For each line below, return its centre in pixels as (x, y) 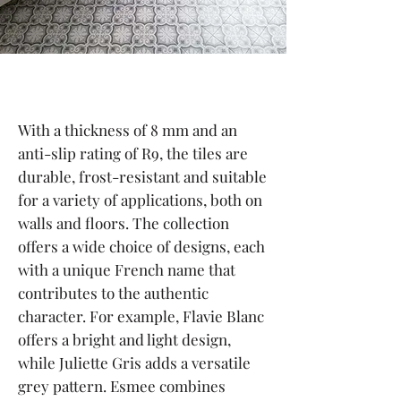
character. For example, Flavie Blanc (141, 316)
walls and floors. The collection (124, 223)
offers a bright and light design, (124, 339)
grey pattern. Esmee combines (122, 386)
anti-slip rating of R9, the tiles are (133, 153)
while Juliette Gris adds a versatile (134, 363)
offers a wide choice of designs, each (141, 246)
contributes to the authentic (113, 293)
